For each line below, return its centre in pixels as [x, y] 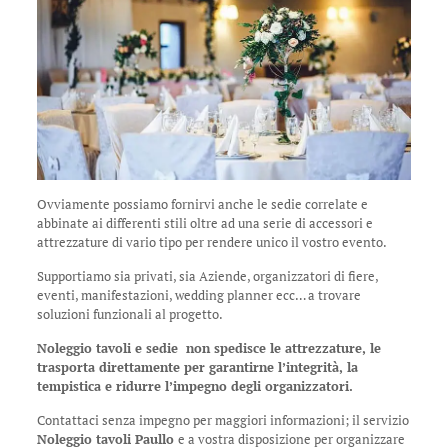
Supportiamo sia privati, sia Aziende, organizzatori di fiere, [207, 276]
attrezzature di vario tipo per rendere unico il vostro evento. [211, 242]
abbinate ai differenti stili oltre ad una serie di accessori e [204, 223]
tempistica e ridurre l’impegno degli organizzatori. [194, 386]
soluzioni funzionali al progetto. [129, 314]
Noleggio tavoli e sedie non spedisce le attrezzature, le [208, 348]
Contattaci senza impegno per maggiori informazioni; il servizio [222, 420]
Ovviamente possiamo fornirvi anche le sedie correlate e [202, 204]
